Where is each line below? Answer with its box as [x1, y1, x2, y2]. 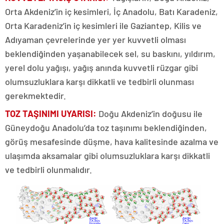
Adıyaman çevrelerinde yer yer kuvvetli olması [5, 34, 186, 45]
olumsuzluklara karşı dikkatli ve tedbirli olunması [5, 76, 194, 87]
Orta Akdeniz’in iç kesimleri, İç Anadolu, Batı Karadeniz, [5, 6, 218, 17]
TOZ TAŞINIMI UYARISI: [5, 108, 98, 119]
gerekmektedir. [5, 90, 66, 101]
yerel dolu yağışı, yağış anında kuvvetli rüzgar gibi [5, 62, 198, 73]
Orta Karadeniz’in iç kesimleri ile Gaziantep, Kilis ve [5, 20, 201, 31]
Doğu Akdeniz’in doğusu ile [98, 108, 202, 119]
